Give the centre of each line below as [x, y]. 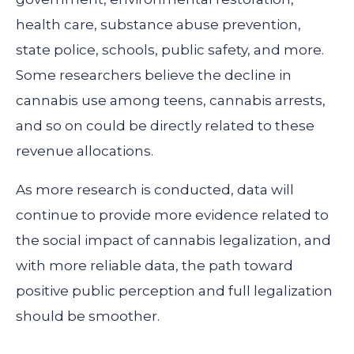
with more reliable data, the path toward [154, 266]
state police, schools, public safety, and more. [170, 50]
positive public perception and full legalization [174, 291]
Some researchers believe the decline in [154, 75]
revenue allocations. [85, 151]
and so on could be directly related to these [165, 126]
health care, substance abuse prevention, [158, 25]
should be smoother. [88, 316]
